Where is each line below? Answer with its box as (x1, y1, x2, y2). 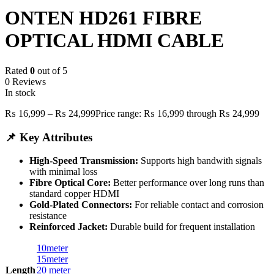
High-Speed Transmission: (29, 155, 138, 166)
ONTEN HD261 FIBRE (5, 7, 202, 29)
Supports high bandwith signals (138, 155, 262, 166)
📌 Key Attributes (5, 130, 92, 144)
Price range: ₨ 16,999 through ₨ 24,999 (95, 108, 259, 119)
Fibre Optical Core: (29, 177, 111, 188)
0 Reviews (5, 76, 46, 87)
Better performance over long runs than (111, 177, 264, 188)
